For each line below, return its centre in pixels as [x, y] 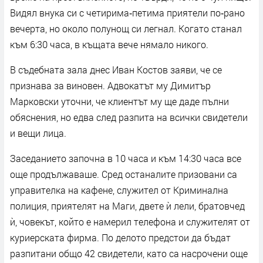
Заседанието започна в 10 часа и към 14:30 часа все [126, 158]
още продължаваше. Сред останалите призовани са [124, 174]
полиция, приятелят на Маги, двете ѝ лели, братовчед [127, 205]
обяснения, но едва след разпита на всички [106, 117]
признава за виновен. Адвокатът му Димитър [110, 85]
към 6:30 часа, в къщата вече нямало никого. [109, 44]
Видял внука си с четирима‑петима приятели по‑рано [127, 12]
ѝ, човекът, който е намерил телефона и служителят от [130, 221]
